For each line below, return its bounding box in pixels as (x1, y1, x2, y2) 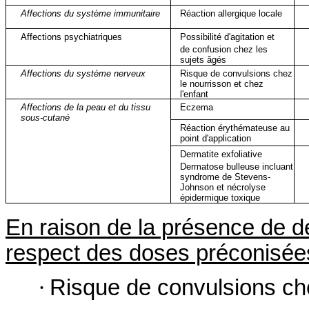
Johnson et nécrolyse (180, 182, 266, 193)
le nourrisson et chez (180, 78, 264, 89)
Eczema (180, 101, 214, 112)
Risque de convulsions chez (180, 68, 293, 79)
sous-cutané (20, 112, 70, 123)
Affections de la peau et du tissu (20, 101, 150, 112)
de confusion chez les (180, 44, 268, 55)
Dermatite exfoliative (180, 148, 263, 159)
